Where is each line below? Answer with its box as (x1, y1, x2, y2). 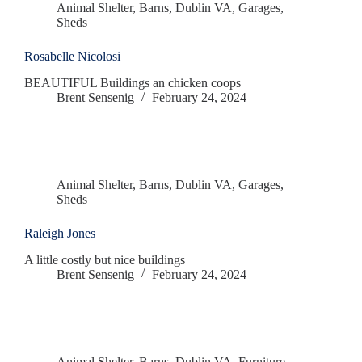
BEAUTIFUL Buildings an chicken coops (24, 76, 241, 90)
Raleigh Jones (24, 226, 95, 241)
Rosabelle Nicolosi (24, 49, 120, 64)
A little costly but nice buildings (24, 252, 185, 267)
